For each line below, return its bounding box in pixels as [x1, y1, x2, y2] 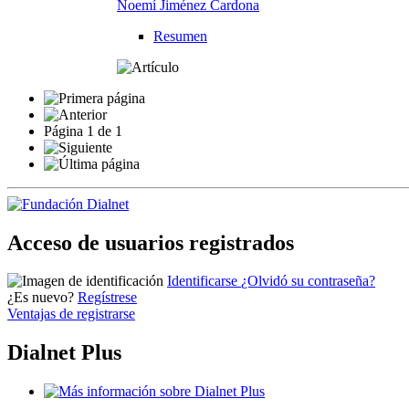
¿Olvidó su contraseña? [241, 273, 375, 289]
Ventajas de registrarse [7, 306, 135, 322]
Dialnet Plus [7, 341, 121, 365]
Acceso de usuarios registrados [7, 230, 294, 255]
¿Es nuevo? [7, 289, 74, 306]
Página [44, 122, 87, 139]
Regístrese [78, 289, 137, 306]
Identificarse [167, 273, 241, 289]
